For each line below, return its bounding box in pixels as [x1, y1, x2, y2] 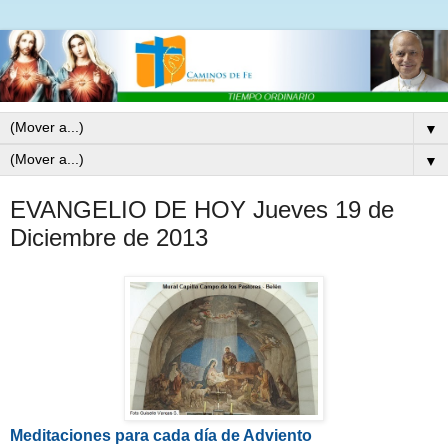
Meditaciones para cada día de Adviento [10, 427, 312, 445]
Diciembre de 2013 [10, 224, 208, 252]
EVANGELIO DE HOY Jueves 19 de [10, 196, 394, 224]
